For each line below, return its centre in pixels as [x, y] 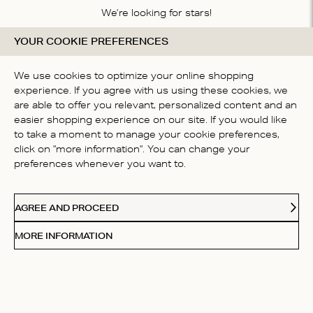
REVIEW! [156, 84]
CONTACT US [156, 193]
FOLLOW [157, 259]
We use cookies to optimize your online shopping [134, 77]
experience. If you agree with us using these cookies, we [151, 92]
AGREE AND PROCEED [67, 208]
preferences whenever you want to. [100, 165]
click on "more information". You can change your [132, 151]
